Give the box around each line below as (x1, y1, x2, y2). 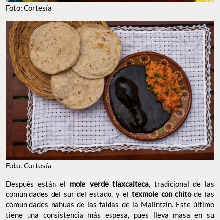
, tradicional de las (148, 179, 214, 188)
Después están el (6, 179, 70, 188)
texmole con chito (131, 189, 192, 198)
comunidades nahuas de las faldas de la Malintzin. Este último (6, 199, 214, 209)
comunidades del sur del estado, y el (6, 189, 132, 198)
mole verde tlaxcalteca (70, 179, 149, 188)
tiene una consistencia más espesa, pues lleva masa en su (6, 210, 214, 219)
